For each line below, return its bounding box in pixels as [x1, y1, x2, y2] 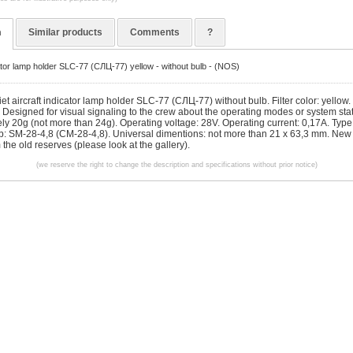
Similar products [28, 27, 103, 39]
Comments [130, 27, 180, 39]
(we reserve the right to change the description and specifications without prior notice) [35, 161, 318, 169]
